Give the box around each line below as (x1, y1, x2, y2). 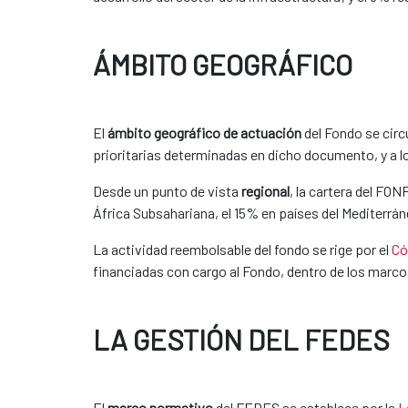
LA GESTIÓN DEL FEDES (93, 321, 390, 356)
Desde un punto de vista (93, 181, 241, 199)
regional (241, 181, 290, 199)
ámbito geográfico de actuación (107, 123, 301, 141)
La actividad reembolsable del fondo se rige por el (93, 240, 392, 258)
